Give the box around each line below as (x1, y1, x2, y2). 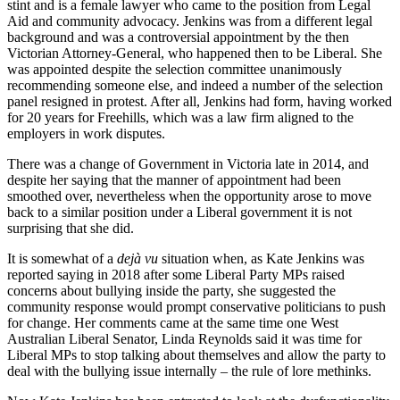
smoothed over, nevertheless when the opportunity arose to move (7, 188, 371, 204)
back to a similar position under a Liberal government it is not (7, 204, 352, 221)
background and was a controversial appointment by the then (7, 29, 349, 46)
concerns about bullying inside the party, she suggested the (7, 283, 336, 299)
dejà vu (117, 251, 162, 267)
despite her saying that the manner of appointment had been (7, 172, 341, 188)
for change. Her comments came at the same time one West (7, 315, 338, 331)
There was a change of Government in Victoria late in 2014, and (7, 156, 369, 172)
